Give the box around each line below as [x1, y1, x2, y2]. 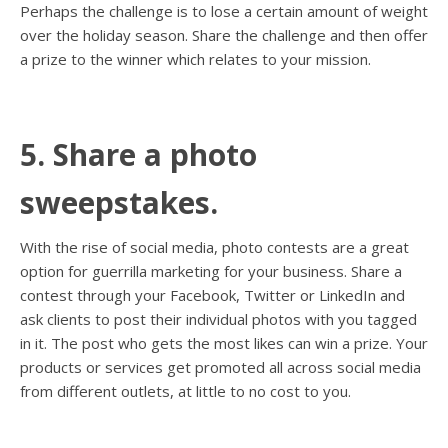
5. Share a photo [20, 134, 257, 176]
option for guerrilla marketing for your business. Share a [20, 261, 402, 282]
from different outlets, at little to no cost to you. [20, 381, 351, 402]
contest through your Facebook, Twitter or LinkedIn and [20, 285, 405, 306]
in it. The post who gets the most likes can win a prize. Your [20, 333, 428, 354]
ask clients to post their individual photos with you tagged [20, 309, 417, 330]
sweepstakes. [20, 182, 218, 224]
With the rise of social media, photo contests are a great [20, 237, 409, 258]
